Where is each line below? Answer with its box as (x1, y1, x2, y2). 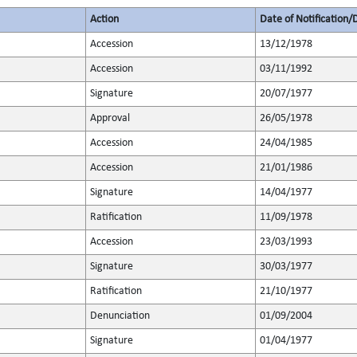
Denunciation (90, 310, 150, 322)
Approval (90, 112, 130, 124)
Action (90, 14, 119, 25)
